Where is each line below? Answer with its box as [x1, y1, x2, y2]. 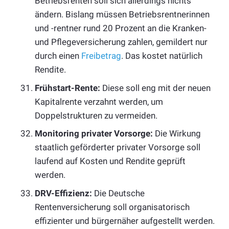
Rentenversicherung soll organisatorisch [35, 201, 190, 212]
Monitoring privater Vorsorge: [35, 128, 153, 139]
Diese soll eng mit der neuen [100, 82, 211, 93]
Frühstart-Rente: [35, 82, 100, 93]
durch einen [35, 51, 81, 61]
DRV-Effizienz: [35, 188, 92, 198]
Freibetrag [81, 51, 121, 61]
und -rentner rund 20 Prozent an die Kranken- [35, 23, 207, 34]
